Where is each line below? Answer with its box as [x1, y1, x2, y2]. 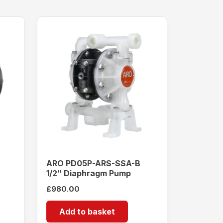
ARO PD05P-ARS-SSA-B [46, 158, 140, 169]
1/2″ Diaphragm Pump [46, 168, 131, 179]
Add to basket [59, 206, 115, 217]
